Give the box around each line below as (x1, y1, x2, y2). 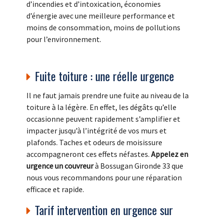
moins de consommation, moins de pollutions (26, 22, 180, 33)
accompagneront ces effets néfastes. (26, 149, 151, 159)
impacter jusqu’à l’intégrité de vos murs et (26, 126, 167, 136)
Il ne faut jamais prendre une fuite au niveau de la (26, 90, 189, 101)
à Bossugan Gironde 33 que (93, 161, 183, 171)
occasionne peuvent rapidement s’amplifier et (26, 114, 180, 124)
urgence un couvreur (26, 161, 93, 171)
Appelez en (151, 149, 188, 159)
